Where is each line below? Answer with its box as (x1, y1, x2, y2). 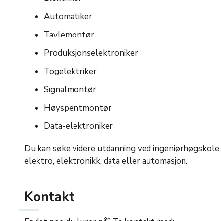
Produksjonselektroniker (44, 47, 138, 59)
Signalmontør (44, 84, 96, 96)
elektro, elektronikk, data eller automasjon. (24, 155, 187, 167)
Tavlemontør (44, 29, 94, 41)
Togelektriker (44, 66, 97, 77)
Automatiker (44, 11, 92, 23)
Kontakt (24, 187, 74, 207)
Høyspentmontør (44, 102, 111, 114)
